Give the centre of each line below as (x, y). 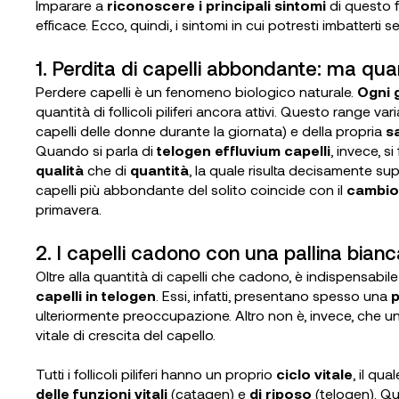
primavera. (69, 209)
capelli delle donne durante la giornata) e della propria (211, 130)
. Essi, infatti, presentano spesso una (273, 295)
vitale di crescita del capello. (126, 334)
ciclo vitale (314, 374)
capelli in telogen (96, 295)
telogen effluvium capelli (244, 150)
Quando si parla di (96, 150)
